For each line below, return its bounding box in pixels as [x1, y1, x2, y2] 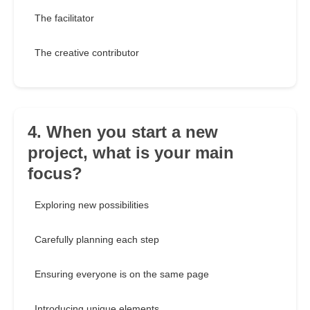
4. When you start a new [28, 122, 218, 142]
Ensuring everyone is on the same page [35, 268, 209, 280]
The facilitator [35, 12, 94, 24]
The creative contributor [35, 47, 139, 59]
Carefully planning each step [35, 234, 159, 246]
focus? [28, 164, 82, 183]
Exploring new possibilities [35, 199, 149, 211]
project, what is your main [28, 143, 234, 163]
